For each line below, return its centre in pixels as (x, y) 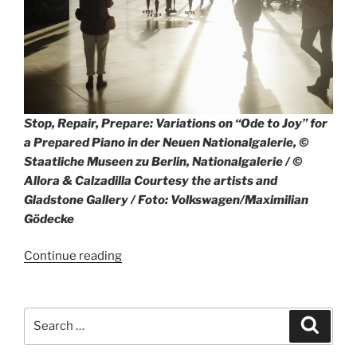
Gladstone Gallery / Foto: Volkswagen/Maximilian (166, 200)
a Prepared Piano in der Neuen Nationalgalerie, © (166, 142)
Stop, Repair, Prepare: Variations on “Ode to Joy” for (176, 123)
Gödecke (49, 219)
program (145, 275)
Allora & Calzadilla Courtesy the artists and (151, 180)
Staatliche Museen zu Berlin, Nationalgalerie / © (163, 161)
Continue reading (73, 256)
